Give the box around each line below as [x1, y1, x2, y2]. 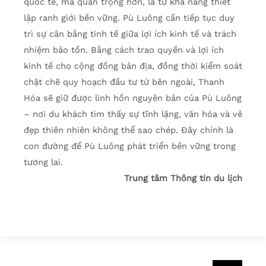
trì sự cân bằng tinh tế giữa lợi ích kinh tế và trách [24, 28, 236, 40]
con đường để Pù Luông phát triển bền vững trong [24, 141, 236, 152]
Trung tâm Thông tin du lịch [124, 173, 242, 184]
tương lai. [24, 157, 63, 168]
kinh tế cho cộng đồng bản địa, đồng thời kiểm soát [24, 61, 242, 72]
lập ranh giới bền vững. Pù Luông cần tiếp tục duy [24, 12, 235, 24]
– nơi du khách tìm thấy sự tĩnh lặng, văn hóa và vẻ [24, 109, 242, 120]
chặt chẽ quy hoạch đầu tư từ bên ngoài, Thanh [24, 77, 224, 88]
